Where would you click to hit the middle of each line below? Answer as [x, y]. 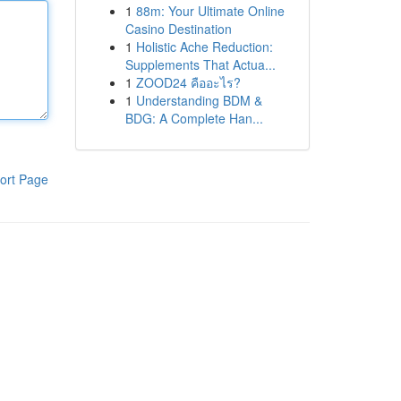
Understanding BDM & [199, 100]
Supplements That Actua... [200, 64]
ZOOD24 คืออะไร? [188, 82]
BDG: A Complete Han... [194, 118]
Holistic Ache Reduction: [204, 47]
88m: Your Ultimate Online [210, 11]
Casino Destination [178, 29]
